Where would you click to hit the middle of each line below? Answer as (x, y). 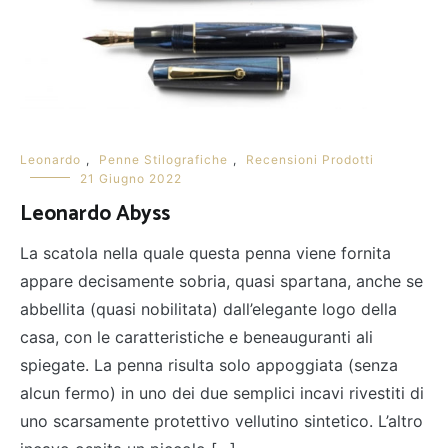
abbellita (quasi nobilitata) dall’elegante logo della (208, 308)
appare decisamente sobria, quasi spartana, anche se (221, 280)
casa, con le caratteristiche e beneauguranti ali (196, 336)
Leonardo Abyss (95, 213)
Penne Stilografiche (163, 159)
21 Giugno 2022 (131, 178)
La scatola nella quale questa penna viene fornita (205, 252)
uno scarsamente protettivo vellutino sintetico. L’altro (221, 420)
